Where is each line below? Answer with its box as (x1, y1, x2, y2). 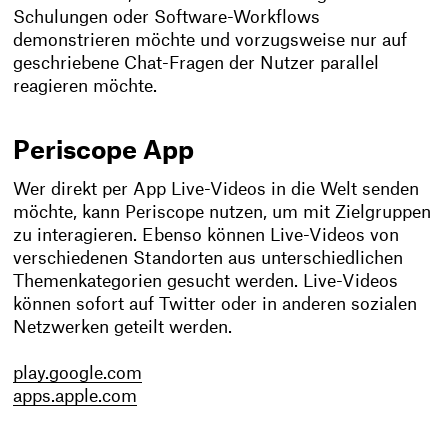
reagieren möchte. (13, 78, 158, 95)
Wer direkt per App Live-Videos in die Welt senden (13, 181, 420, 199)
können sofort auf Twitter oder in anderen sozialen (13, 296, 418, 314)
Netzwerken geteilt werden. (13, 319, 233, 337)
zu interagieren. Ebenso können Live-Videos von (13, 227, 400, 245)
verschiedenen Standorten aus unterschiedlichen (13, 250, 404, 268)
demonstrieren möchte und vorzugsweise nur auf (13, 32, 408, 49)
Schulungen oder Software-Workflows (13, 9, 321, 26)
